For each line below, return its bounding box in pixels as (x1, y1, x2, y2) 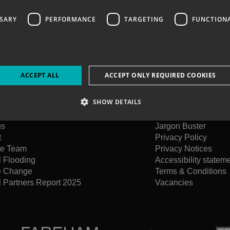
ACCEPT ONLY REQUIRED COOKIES (105, 71, 216, 80)
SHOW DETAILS (92, 98, 142, 106)
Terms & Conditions (155, 167, 226, 176)
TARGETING (124, 14, 164, 24)
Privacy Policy (155, 133, 207, 142)
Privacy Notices (155, 144, 212, 153)
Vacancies (155, 178, 193, 187)
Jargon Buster (155, 122, 206, 130)
